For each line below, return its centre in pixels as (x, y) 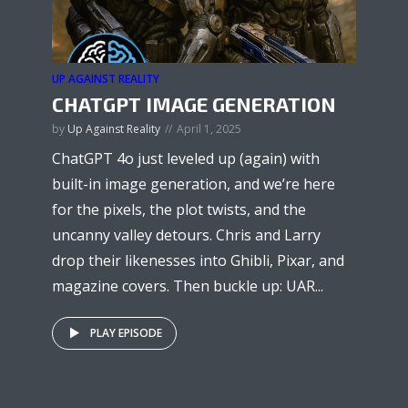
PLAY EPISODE (126, 332)
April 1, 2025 (209, 128)
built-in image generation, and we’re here (194, 184)
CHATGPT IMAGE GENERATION (194, 103)
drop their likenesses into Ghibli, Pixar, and (198, 260)
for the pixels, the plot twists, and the (179, 209)
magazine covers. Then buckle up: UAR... (188, 286)
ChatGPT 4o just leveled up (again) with (186, 158)
